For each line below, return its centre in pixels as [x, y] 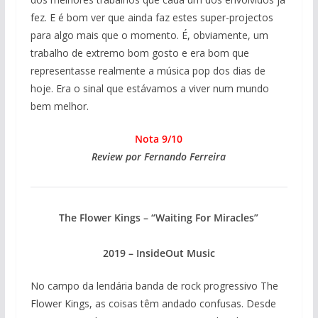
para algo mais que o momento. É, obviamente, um [149, 35]
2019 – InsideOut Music [159, 253]
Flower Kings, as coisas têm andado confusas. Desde [153, 304]
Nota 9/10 [159, 139]
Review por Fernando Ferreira [159, 157]
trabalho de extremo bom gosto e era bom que [139, 53]
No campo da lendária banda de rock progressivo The [154, 286]
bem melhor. [59, 106]
